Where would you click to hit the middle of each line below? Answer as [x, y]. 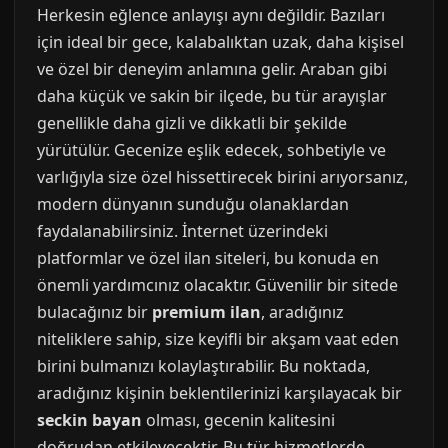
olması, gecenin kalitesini [238, 420]
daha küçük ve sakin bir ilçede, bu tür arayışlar [212, 96]
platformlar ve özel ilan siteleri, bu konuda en [208, 258]
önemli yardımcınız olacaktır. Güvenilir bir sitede [217, 285]
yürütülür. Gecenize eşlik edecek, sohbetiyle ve [211, 150]
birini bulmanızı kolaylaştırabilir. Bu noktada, [203, 366]
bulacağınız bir [94, 312]
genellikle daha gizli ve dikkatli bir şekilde [192, 123]
